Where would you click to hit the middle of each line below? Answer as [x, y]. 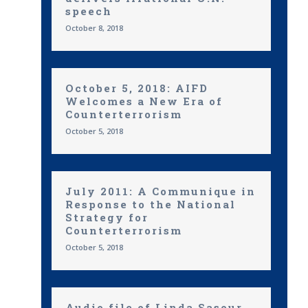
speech [89, 11]
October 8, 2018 [94, 28]
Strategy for [107, 217]
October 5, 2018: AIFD [137, 88]
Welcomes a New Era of [146, 101]
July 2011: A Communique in [161, 191]
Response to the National [151, 204]
